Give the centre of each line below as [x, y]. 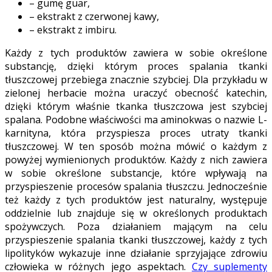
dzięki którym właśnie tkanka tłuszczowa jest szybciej [136, 107]
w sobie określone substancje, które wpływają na [136, 173]
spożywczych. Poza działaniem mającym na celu [136, 227]
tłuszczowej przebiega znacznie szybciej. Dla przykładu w [136, 80]
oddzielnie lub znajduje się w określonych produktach [136, 213]
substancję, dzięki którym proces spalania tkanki [136, 66]
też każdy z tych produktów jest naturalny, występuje [136, 200]
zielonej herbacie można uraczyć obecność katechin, [136, 93]
